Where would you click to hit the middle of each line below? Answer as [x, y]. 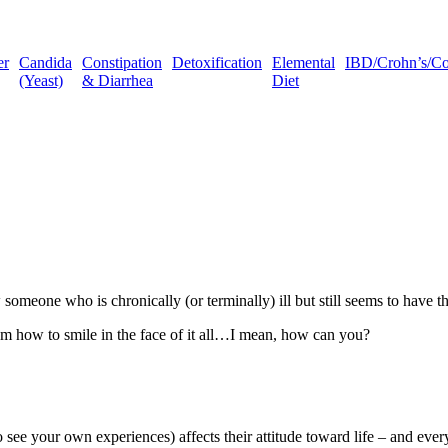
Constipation [122, 63]
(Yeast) [41, 81]
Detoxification [217, 63]
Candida [45, 63]
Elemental [303, 63]
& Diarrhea [117, 81]
